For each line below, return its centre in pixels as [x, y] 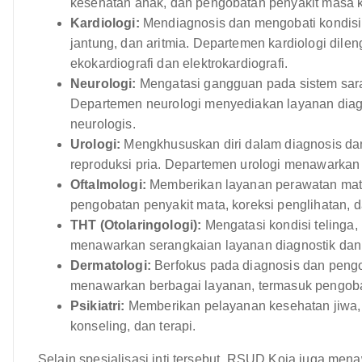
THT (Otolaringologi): [136, 225]
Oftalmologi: [108, 184]
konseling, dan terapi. [133, 326]
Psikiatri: [98, 305]
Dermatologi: [111, 265]
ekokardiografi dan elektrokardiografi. [179, 63]
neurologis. [103, 124]
